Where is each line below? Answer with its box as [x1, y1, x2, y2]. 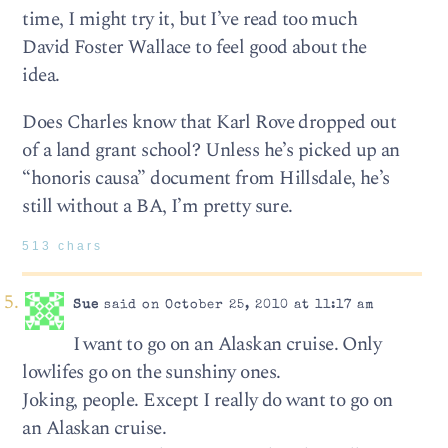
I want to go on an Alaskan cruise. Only [72, 330, 382, 360]
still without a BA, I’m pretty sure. [22, 192, 293, 222]
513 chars [22, 240, 104, 253]
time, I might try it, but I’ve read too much [22, 5, 358, 34]
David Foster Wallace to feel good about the [22, 33, 367, 62]
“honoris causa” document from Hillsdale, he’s [22, 164, 390, 194]
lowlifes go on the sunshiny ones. [22, 358, 281, 388]
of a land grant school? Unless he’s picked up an [22, 136, 400, 166]
